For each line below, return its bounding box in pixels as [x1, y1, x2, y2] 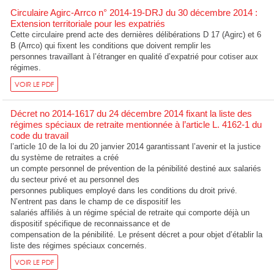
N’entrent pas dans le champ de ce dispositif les [10, 196, 182, 206]
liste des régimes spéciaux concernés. [10, 240, 147, 250]
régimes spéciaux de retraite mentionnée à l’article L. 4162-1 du [10, 119, 262, 130]
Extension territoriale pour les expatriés [10, 18, 166, 29]
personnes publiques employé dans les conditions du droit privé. [10, 185, 238, 195]
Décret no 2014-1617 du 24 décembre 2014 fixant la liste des [10, 108, 253, 119]
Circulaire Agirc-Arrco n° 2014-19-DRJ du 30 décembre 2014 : [10, 7, 258, 18]
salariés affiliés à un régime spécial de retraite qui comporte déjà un [10, 207, 250, 217]
